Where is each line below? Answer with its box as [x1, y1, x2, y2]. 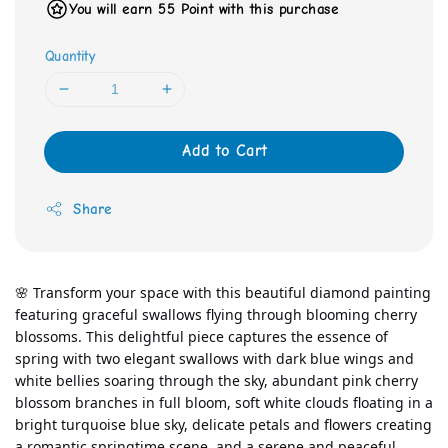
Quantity [45, 48, 96, 64]
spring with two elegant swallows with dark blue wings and [15, 348, 414, 368]
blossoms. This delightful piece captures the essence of [15, 326, 388, 346]
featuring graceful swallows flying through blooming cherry [15, 304, 417, 324]
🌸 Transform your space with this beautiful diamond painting [15, 282, 431, 302]
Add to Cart [181, 141, 267, 160]
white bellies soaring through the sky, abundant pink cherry [15, 370, 418, 390]
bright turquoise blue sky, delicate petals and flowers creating [15, 414, 432, 434]
